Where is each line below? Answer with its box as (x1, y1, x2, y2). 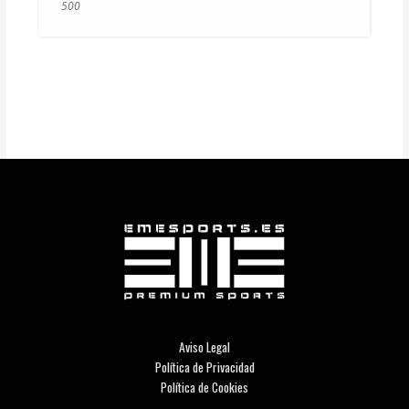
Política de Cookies (161, 377, 248, 396)
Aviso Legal (179, 337, 230, 356)
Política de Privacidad (154, 357, 255, 376)
